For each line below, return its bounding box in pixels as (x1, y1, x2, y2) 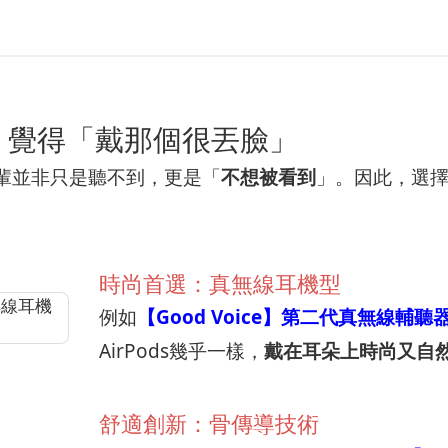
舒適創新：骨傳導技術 (99, 409, 319, 438)
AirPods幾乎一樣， (99, 338, 264, 364)
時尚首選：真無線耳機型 (99, 269, 341, 298)
